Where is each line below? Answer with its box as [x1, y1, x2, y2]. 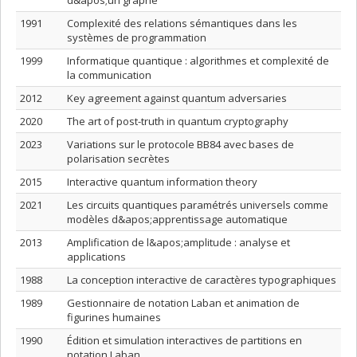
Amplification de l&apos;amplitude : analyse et [67, 235, 290, 249]
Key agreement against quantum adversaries [67, 91, 287, 105]
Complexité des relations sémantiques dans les [67, 16, 297, 30]
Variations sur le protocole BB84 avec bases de [67, 137, 294, 151]
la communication [67, 68, 151, 82]
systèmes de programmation [67, 30, 206, 45]
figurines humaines [67, 310, 161, 324]
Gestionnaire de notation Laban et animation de [67, 296, 300, 310]
